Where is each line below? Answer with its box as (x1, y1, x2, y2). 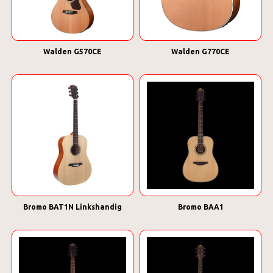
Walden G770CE (171, 48, 230, 55)
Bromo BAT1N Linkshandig (23, 203, 122, 211)
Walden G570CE (43, 48, 102, 55)
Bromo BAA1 (177, 203, 224, 211)
